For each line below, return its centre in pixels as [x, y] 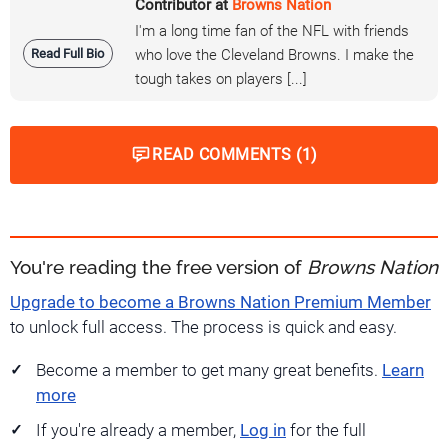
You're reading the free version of [158, 267]
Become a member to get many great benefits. [209, 371]
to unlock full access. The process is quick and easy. [203, 328]
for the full [326, 431]
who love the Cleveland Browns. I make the [274, 55]
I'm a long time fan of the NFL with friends [272, 31]
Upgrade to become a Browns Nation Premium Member [220, 303]
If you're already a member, [138, 431]
